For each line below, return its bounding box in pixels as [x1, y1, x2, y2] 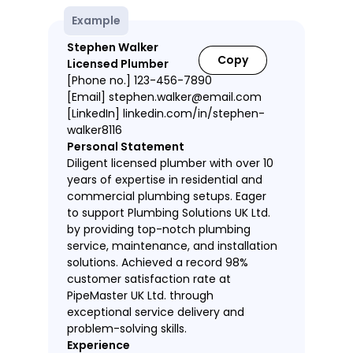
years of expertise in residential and [67, 172, 262, 188]
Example [72, 13, 121, 29]
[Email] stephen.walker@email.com [67, 89, 265, 106]
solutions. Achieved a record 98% [67, 255, 248, 271]
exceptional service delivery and [67, 304, 244, 321]
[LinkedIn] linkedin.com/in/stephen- [67, 106, 265, 122]
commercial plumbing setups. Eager [67, 188, 266, 205]
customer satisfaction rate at [67, 271, 231, 288]
